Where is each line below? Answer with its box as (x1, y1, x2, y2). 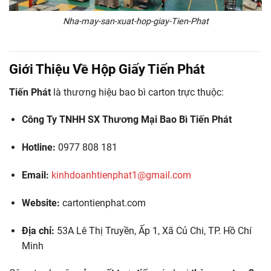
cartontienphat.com (59, 197, 146, 209)
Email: (21, 169, 49, 181)
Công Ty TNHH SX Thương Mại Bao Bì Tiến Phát (21, 114, 232, 126)
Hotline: (21, 142, 56, 154)
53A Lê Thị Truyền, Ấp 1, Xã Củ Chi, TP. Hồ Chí (54, 224, 252, 237)
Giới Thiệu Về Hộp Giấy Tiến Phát (9, 61, 204, 77)
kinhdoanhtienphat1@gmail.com (51, 169, 191, 181)
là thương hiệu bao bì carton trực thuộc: (51, 86, 224, 98)
